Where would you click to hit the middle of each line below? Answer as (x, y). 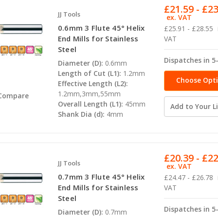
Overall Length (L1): (90, 104)
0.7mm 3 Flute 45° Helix (101, 177)
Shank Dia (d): (81, 114)
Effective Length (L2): (93, 84)
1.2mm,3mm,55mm (89, 94)
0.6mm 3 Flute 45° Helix (101, 28)
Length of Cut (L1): (89, 73)
